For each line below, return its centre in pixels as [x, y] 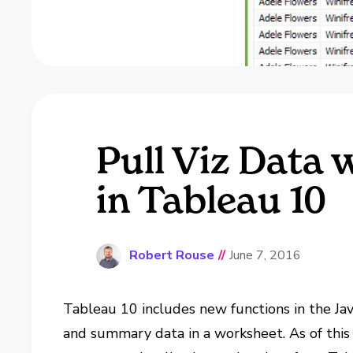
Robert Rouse [171, 255]
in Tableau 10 [211, 200]
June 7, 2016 [265, 255]
